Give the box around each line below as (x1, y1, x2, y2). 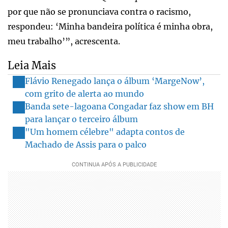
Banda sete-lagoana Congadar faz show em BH (25, 101, 214, 111)
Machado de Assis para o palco (25, 139, 147, 150)
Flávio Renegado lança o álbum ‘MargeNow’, (25, 75, 205, 86)
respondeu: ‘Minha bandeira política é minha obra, (8, 21, 213, 32)
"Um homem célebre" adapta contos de (25, 126, 185, 137)
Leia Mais (8, 59, 56, 72)
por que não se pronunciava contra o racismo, (8, 6, 191, 17)
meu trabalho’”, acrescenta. (8, 36, 120, 46)
